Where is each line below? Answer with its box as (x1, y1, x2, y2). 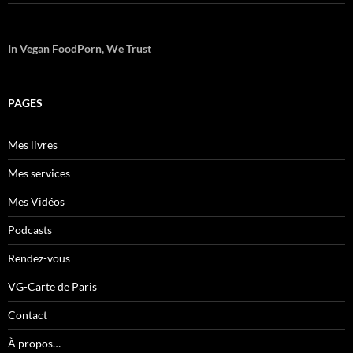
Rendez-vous (8, 251, 70, 265)
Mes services (8, 165, 70, 180)
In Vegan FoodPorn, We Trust (8, 41, 151, 55)
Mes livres (8, 137, 58, 151)
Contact (8, 307, 47, 321)
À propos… (8, 336, 61, 350)
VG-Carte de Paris (8, 279, 97, 293)
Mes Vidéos (8, 194, 65, 208)
